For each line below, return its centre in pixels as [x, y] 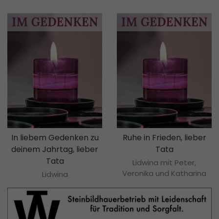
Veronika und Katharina [164, 174]
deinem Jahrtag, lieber [55, 150]
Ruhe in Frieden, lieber [164, 138]
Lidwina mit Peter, [164, 163]
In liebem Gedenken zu [55, 138]
